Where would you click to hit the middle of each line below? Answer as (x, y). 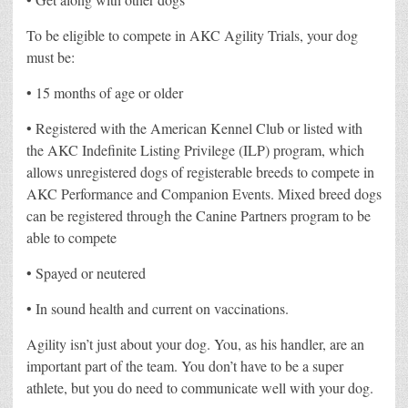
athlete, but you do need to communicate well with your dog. (200, 387)
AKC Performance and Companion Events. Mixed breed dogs (204, 193)
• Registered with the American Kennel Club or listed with (194, 127)
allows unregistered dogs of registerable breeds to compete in (200, 171)
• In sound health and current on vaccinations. (158, 308)
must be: (51, 56)
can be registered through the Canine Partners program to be (199, 215)
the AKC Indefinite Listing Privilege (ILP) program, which (195, 149)
